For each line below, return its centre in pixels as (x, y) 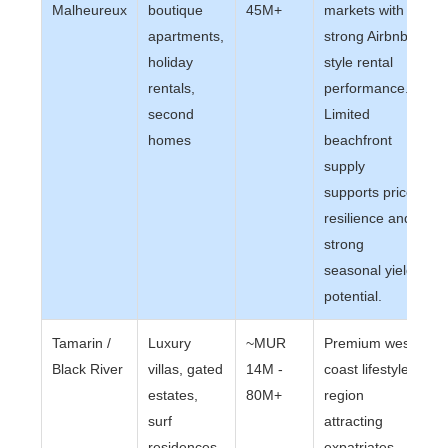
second (171, 114)
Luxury (170, 343)
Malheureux (90, 10)
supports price (369, 192)
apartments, (186, 36)
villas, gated (186, 369)
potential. (353, 296)
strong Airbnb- (369, 36)
